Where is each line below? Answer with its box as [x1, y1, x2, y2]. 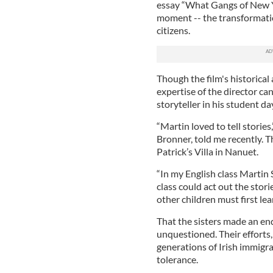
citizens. [156, 24, 190, 36]
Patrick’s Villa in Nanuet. [156, 145, 258, 157]
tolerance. [156, 253, 198, 265]
